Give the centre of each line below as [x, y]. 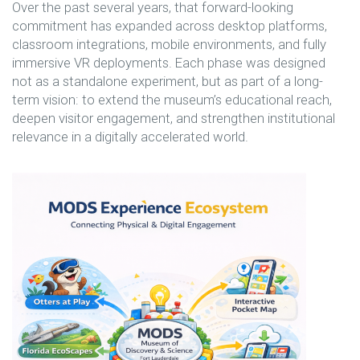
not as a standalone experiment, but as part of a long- [168, 81]
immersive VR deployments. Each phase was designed [169, 62]
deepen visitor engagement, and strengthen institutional [174, 118]
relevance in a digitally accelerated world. [130, 136]
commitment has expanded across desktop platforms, [170, 25]
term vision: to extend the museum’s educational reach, [172, 99]
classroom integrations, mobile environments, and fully [169, 44]
